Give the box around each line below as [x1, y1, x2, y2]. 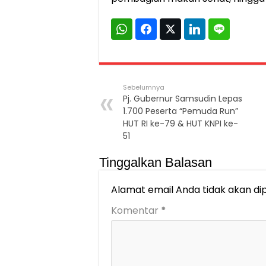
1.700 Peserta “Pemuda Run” [123, 105, 238, 118]
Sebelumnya [123, 83, 164, 93]
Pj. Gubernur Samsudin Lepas [123, 93, 242, 105]
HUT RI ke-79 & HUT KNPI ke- [123, 118, 238, 130]
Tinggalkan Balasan [99, 155, 212, 170]
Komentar [111, 204, 161, 218]
